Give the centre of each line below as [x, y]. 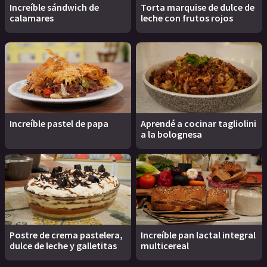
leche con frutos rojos [187, 18]
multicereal [165, 246]
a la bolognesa [171, 134]
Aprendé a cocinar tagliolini [198, 123]
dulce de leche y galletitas [63, 246]
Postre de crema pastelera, [66, 235]
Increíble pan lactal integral [198, 235]
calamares [32, 18]
